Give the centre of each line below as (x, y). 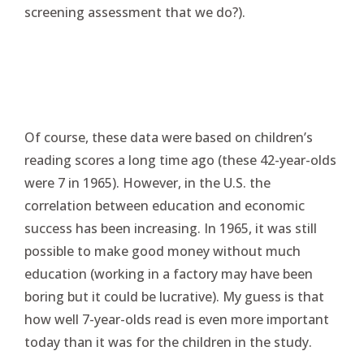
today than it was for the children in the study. (168, 342)
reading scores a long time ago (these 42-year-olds (180, 160)
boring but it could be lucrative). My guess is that (174, 297)
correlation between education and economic (165, 206)
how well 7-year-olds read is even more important (177, 319)
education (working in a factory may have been (169, 274)
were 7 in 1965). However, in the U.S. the (147, 183)
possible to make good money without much (162, 251)
